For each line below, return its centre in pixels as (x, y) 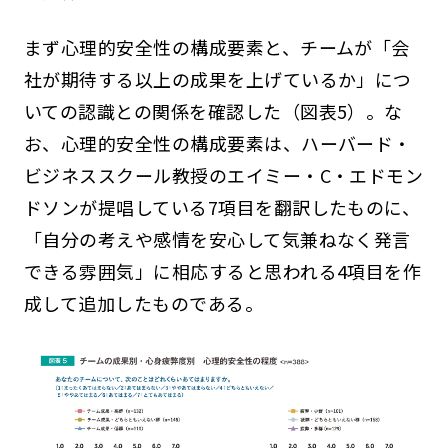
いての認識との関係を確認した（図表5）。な (213, 110)
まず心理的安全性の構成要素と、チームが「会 (216, 46)
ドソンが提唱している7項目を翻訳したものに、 (222, 206)
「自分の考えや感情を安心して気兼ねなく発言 (217, 238)
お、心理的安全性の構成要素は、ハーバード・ (217, 142)
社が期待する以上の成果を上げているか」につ (217, 78)
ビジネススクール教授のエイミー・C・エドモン (223, 174)
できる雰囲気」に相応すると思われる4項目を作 (222, 270)
